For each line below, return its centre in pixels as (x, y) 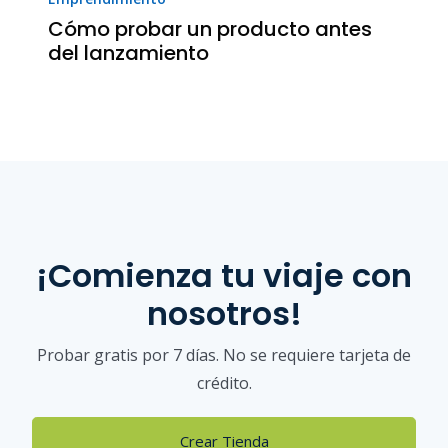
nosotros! (224, 313)
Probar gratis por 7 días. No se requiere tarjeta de (224, 354)
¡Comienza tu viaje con (224, 275)
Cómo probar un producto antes (210, 28)
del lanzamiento (128, 52)
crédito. (224, 382)
